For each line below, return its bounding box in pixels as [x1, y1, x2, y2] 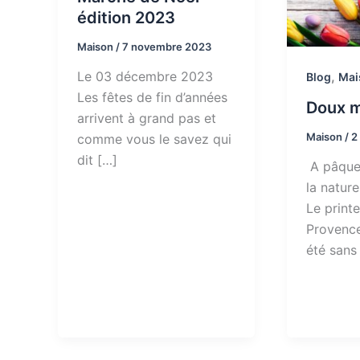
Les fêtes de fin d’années [77, 89, 227, 106]
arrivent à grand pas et [77, 110, 216, 127]
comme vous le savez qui [77, 131, 231, 148]
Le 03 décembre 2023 [77, 68, 213, 85]
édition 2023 [77, 7, 175, 27]
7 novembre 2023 [122, 39, 211, 53]
